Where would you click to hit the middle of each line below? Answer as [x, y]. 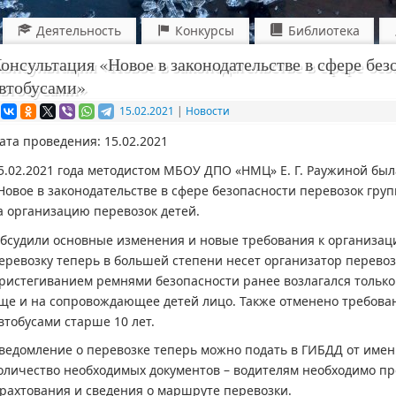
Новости [208, 111]
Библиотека [324, 30]
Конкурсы [204, 30]
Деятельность [79, 30]
